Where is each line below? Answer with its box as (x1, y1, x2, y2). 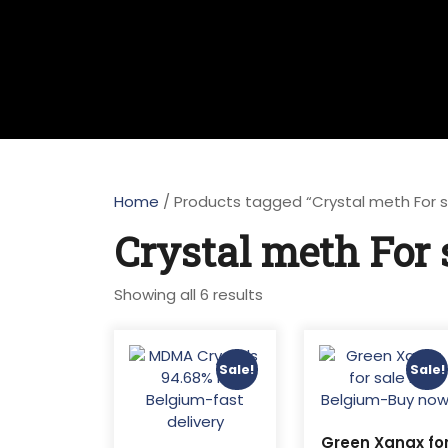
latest (262, 327, 307, 349)
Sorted (262, 283, 313, 305)
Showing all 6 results (114, 284, 263, 306)
